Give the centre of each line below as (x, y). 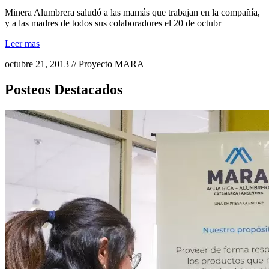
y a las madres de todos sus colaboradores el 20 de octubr (113, 23)
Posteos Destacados (64, 90)
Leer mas (22, 44)
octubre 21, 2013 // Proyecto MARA (74, 64)
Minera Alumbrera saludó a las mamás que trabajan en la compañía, (132, 13)
